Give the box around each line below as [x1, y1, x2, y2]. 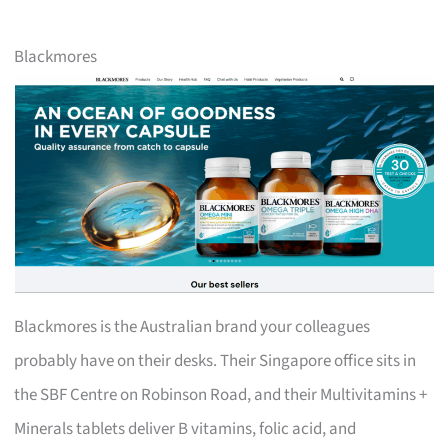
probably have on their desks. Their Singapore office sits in [14, 348, 417, 373]
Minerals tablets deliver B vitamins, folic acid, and [14, 416, 357, 441]
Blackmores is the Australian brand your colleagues [14, 314, 371, 339]
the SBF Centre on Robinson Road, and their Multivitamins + [14, 382, 428, 407]
